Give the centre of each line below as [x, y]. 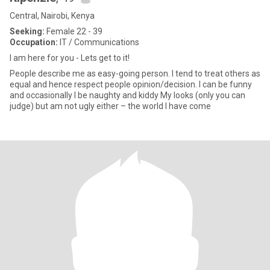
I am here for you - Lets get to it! [70, 58]
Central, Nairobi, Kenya [52, 16]
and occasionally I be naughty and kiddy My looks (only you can [85, 95]
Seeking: [27, 31]
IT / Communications [99, 42]
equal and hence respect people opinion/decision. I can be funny [131, 84]
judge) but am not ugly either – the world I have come [110, 106]
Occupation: [34, 42]
